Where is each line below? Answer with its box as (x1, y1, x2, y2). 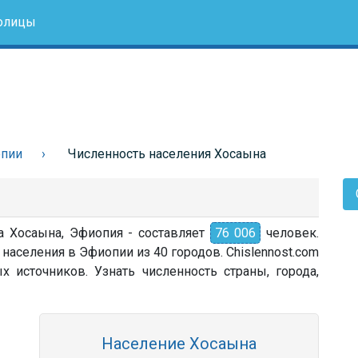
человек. (261, 225, 320, 241)
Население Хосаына (101, 334, 257, 353)
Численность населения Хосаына (68, 146, 266, 161)
